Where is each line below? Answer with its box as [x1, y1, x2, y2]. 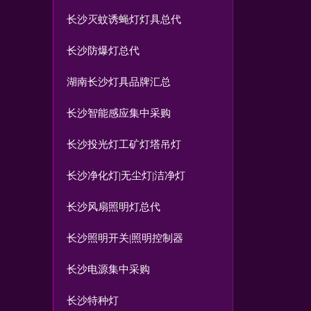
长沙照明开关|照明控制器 [67, 233, 183, 244]
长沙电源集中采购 [67, 264, 150, 275]
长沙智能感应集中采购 [67, 108, 171, 119]
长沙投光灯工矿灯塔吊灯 [67, 139, 181, 150]
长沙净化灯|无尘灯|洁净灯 [67, 170, 185, 181]
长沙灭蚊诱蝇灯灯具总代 [67, 14, 181, 25]
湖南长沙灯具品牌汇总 [67, 76, 171, 87]
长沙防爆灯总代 [67, 45, 140, 56]
